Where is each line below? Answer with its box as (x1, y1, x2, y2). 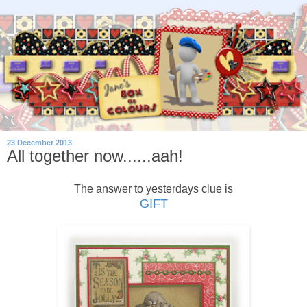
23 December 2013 (7, 138, 72, 147)
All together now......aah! (7, 147, 183, 166)
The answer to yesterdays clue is (74, 182, 233, 195)
